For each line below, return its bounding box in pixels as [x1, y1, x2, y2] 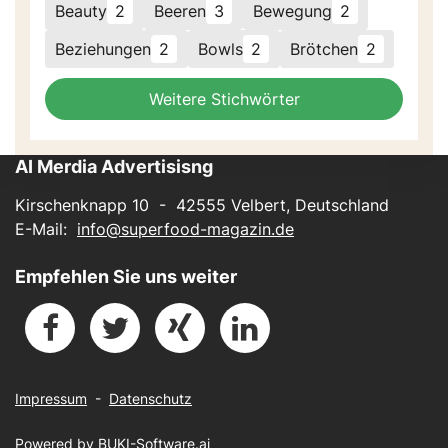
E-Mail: [15, 219, 77, 240]
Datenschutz [109, 390, 192, 408]
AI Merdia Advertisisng [15, 156, 213, 178]
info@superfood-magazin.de [77, 219, 294, 240]
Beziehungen [55, 39, 152, 60]
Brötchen [289, 39, 358, 60]
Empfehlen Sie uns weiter [15, 266, 237, 288]
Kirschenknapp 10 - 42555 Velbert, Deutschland [15, 195, 389, 216]
